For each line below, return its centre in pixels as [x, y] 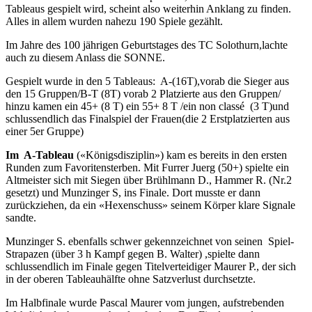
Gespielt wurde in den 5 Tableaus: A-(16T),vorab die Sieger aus [147, 81]
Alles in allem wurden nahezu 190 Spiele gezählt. [114, 21]
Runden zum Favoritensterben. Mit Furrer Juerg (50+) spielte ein [147, 167]
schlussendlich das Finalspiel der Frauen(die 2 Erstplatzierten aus [148, 118]
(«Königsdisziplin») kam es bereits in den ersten [180, 155]
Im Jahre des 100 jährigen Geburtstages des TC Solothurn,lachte [147, 45]
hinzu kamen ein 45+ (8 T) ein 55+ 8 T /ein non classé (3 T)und [147, 106]
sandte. [21, 217]
